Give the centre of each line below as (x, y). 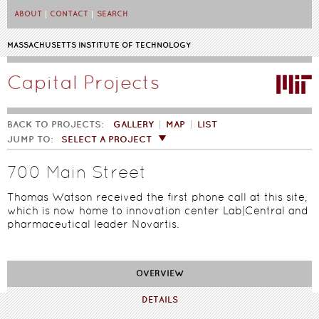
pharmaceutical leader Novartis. (93, 225)
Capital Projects (83, 84)
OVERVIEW (159, 273)
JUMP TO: (31, 139)
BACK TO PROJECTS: (57, 124)
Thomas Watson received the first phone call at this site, (157, 198)
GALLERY (134, 124)
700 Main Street (77, 173)
